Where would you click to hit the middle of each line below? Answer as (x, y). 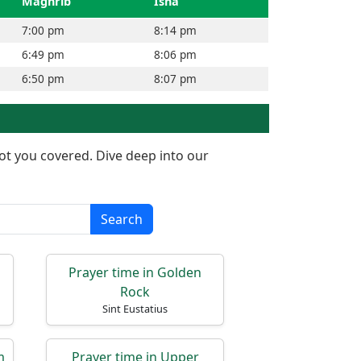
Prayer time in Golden (135, 272)
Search (122, 219)
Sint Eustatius (135, 309)
